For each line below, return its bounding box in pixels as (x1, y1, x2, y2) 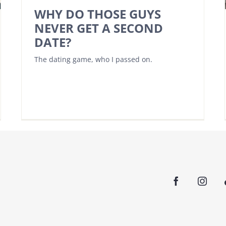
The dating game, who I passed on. (34, 54, 152, 64)
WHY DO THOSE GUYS (34, 5, 161, 22)
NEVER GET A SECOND (34, 19, 163, 36)
